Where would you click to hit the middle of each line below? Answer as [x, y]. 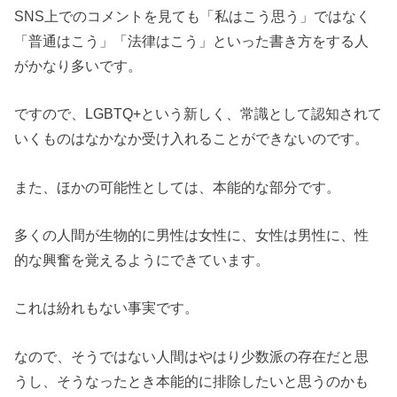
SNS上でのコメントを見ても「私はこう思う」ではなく [193, 16]
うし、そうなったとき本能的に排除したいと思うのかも [192, 381]
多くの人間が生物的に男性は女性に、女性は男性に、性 [192, 235]
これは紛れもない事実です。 [107, 308]
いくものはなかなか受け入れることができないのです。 [192, 139]
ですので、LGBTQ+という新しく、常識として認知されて [198, 114]
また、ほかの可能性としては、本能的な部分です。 [178, 187]
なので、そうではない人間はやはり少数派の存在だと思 [192, 356]
